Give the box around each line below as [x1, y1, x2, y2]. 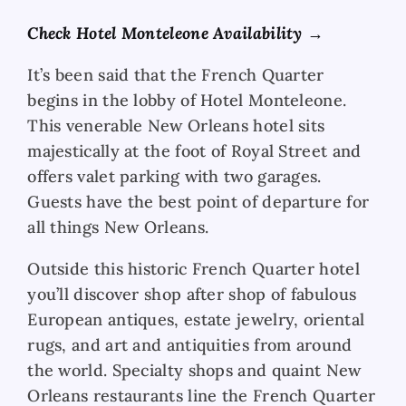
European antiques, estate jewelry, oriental [27, 308, 365, 330]
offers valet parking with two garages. [27, 165, 322, 187]
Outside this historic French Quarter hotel [27, 257, 360, 279]
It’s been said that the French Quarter [27, 63, 324, 85]
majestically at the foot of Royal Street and [27, 140, 362, 161]
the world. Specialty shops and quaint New [27, 359, 362, 381]
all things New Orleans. [27, 216, 209, 237]
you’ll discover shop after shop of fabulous [27, 283, 357, 304]
